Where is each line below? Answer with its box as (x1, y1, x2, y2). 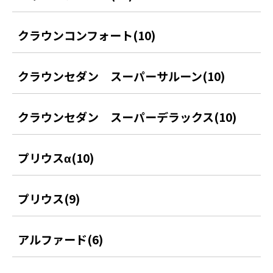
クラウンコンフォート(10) (18, 27, 156, 44)
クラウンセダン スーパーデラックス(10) (18, 108, 237, 126)
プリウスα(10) (18, 149, 94, 166)
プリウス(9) (18, 190, 80, 207)
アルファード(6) (18, 230, 104, 247)
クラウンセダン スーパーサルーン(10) (18, 68, 225, 85)
